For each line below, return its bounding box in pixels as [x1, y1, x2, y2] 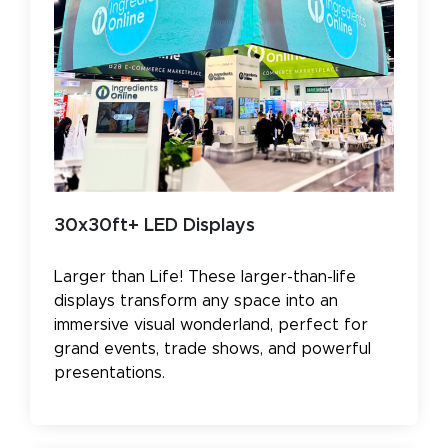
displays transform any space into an [54, 292, 338, 309]
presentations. [54, 364, 165, 381]
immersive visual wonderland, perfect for [54, 316, 368, 333]
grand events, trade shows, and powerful [54, 340, 371, 357]
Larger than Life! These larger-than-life [54, 268, 356, 285]
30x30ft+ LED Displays [54, 216, 255, 235]
